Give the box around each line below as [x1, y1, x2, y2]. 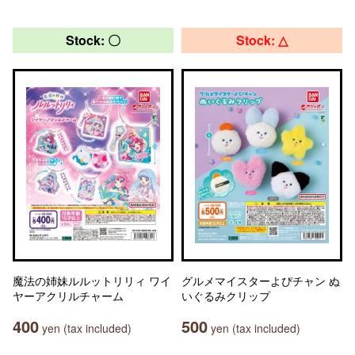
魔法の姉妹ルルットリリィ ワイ [13, 273, 171, 288]
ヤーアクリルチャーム [13, 288, 124, 303]
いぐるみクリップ [181, 288, 270, 303]
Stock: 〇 [66, 31, 120, 49]
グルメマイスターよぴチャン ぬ [181, 273, 340, 288]
